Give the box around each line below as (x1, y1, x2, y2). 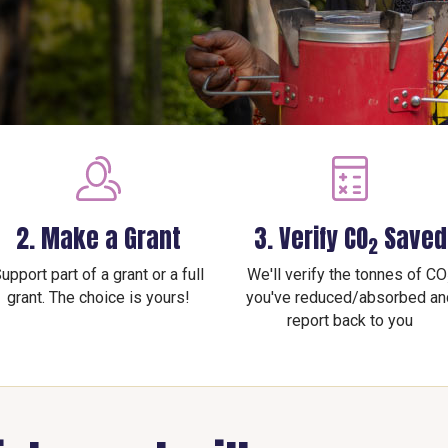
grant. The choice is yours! (6, 288, 190, 308)
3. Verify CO (253, 220, 368, 258)
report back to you (287, 311, 413, 331)
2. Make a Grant (15, 220, 181, 258)
